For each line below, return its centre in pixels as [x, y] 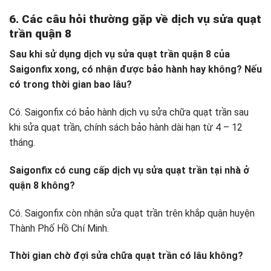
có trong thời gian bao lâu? [70, 85]
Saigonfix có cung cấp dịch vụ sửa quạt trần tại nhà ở [129, 170]
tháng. [22, 143]
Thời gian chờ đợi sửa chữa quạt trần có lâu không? [126, 256]
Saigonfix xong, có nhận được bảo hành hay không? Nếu [135, 70]
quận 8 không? [42, 185]
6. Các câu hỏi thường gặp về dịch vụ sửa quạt [135, 19]
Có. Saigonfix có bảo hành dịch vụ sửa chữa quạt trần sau [129, 113]
